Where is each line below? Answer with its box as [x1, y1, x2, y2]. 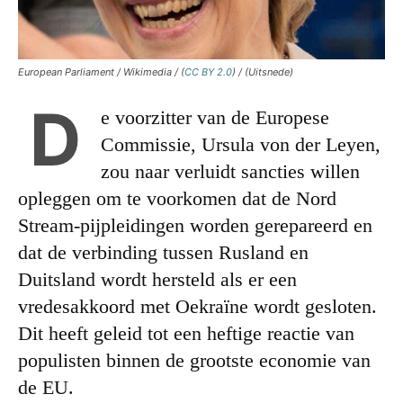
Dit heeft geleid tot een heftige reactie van [18, 322, 354, 345]
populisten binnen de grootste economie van [18, 349, 371, 372]
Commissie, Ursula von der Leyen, [101, 133, 381, 157]
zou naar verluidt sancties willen [101, 160, 360, 184]
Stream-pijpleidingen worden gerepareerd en [18, 214, 372, 237]
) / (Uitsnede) [232, 66, 293, 79]
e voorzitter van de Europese [101, 106, 329, 130]
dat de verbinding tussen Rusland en [18, 241, 309, 264]
